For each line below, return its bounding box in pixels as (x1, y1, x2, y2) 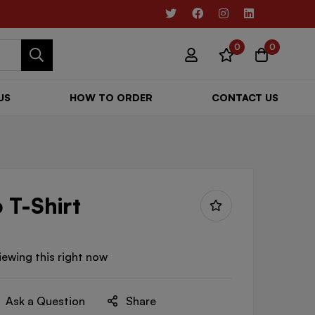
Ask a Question (6, 293, 86, 308)
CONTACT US (211, 91, 278, 103)
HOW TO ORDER (69, 91, 153, 103)
